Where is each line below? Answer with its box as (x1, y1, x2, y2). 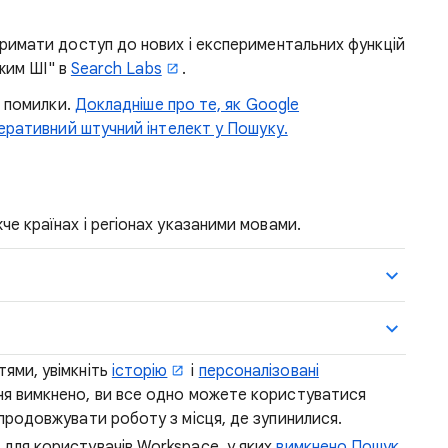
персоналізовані (198, 361, 319, 381)
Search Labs (70, 59, 162, 79)
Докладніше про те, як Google (74, 95, 300, 115)
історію (111, 361, 168, 381)
